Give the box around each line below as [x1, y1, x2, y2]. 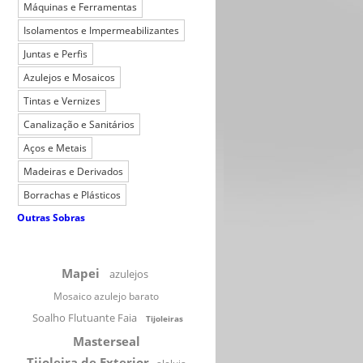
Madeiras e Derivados [23, 164, 123, 178]
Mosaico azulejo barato [53, 289, 159, 303]
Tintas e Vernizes [23, 94, 100, 108]
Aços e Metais [23, 141, 87, 155]
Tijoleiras [146, 313, 183, 324]
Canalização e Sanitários [23, 117, 135, 131]
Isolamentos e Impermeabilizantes [23, 23, 179, 37]
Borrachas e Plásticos [23, 188, 121, 202]
